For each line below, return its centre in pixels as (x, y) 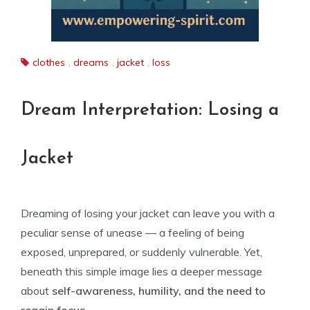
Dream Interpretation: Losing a (150, 110)
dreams (91, 62)
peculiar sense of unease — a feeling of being (133, 232)
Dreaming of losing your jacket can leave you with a (148, 213)
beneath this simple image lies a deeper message (142, 271)
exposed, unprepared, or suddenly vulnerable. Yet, (142, 252)
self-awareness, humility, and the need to (159, 291)
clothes (49, 62)
